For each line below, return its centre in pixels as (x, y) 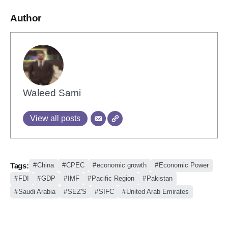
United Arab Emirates (158, 192)
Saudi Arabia (37, 192)
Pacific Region (113, 179)
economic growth (121, 165)
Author (26, 18)
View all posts (55, 118)
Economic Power (183, 165)
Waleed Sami (52, 93)
